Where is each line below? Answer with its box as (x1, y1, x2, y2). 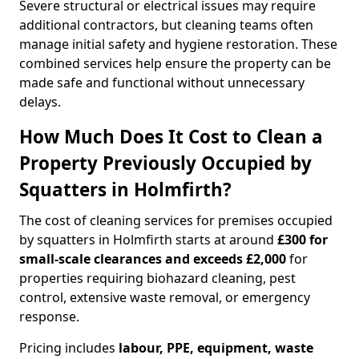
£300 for (277, 231, 328, 248)
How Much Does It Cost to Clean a (19, 124, 323, 149)
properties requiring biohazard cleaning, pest (19, 269, 296, 287)
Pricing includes (19, 339, 119, 357)
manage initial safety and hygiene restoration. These (19, 35, 337, 53)
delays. (19, 93, 61, 111)
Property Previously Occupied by (19, 151, 312, 175)
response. (19, 308, 79, 325)
